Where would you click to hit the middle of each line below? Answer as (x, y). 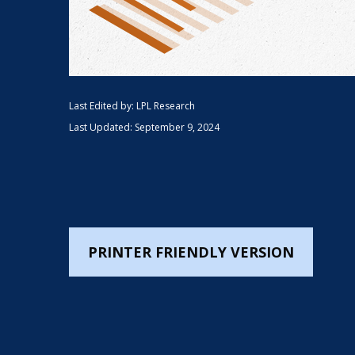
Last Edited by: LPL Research (132, 106)
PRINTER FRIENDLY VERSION (191, 252)
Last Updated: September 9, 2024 (144, 127)
